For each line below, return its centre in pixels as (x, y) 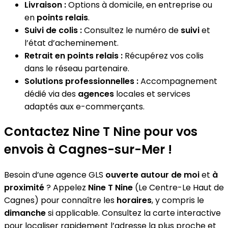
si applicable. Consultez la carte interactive (133, 213)
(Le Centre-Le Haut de (178, 188)
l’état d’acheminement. (72, 43)
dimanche (25, 213)
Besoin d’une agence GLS (55, 175)
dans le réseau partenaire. (77, 68)
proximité (24, 188)
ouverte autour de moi (152, 175)
